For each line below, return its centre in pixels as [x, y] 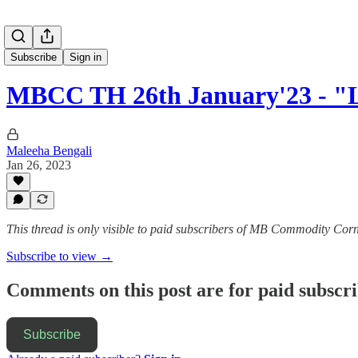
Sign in [86, 57]
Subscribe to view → [60, 256]
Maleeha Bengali [49, 150]
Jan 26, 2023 [39, 165]
